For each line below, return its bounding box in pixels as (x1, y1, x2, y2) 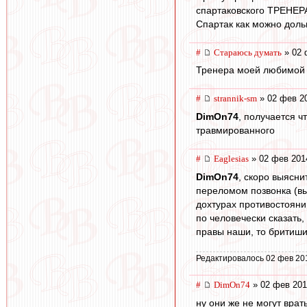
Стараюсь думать (214, 47, 282, 58)
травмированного (196, 124, 275, 136)
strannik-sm (214, 93, 257, 104)
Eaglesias (214, 153, 249, 164)
